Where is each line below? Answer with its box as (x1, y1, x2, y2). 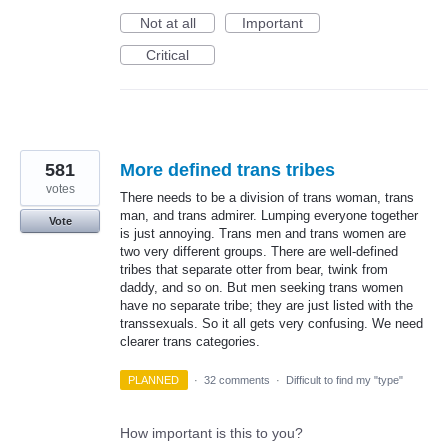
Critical (146, 47, 189, 64)
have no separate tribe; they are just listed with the (120, 298, 413, 314)
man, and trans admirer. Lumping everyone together (120, 208, 418, 224)
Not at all (139, 15, 196, 32)
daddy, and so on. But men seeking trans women (120, 280, 403, 296)
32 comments (203, 373, 270, 386)
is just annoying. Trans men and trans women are (120, 226, 406, 242)
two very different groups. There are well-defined (120, 244, 398, 260)
